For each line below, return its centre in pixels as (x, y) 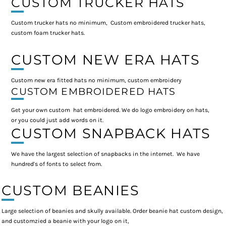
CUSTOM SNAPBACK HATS (111, 133)
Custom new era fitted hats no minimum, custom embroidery (97, 80)
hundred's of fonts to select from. (58, 164)
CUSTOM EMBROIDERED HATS (94, 91)
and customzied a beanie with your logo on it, (65, 221)
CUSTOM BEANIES (71, 190)
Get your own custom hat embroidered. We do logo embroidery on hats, (110, 110)
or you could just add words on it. (58, 120)
